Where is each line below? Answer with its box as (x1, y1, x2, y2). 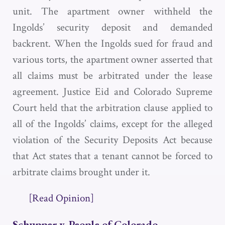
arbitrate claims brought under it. (13, 165, 150, 179)
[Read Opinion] (29, 191, 94, 205)
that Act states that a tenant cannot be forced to (13, 149, 212, 163)
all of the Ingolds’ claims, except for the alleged (13, 117, 212, 131)
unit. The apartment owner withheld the (13, 5, 212, 18)
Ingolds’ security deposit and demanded (13, 21, 212, 34)
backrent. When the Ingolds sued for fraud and (13, 37, 212, 50)
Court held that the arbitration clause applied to (13, 101, 212, 115)
